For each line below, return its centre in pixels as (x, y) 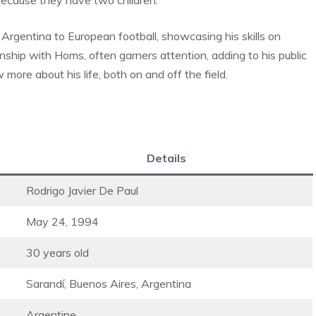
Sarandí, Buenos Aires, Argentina (109, 283)
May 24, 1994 (62, 221)
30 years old (57, 252)
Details (166, 158)
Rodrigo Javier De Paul (82, 190)
